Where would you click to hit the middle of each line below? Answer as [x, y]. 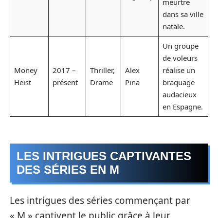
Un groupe [180, 46]
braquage [178, 82]
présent [65, 82]
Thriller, [102, 70]
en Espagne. [182, 107]
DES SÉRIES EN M [68, 169]
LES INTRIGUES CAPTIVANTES [104, 156]
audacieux [179, 94]
